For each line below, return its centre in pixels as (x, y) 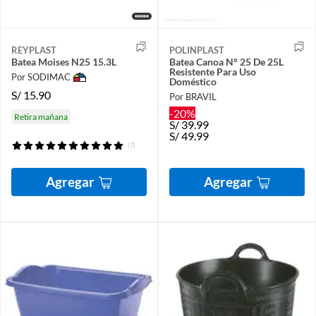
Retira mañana (41, 116)
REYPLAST (34, 50)
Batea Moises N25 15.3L (64, 62)
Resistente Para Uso (213, 72)
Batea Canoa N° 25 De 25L (226, 62)
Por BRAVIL (193, 97)
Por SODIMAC (41, 77)
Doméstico (193, 82)
